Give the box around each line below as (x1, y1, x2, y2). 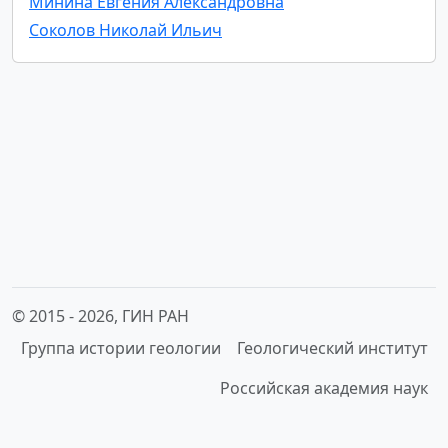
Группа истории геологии (21, 337, 221, 359)
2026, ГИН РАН (78, 305, 189, 327)
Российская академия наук (220, 377, 428, 399)
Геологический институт (237, 337, 428, 359)
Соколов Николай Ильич (29, 18, 222, 41)
